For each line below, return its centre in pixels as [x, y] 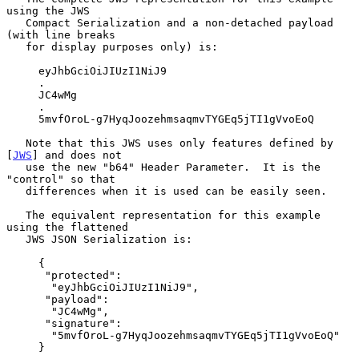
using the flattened [67, 227]
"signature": [26, 323]
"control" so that [61, 179]
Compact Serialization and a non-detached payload [16, 22]
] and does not [77, 155]
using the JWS [48, 10]
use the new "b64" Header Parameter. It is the [16, 167]
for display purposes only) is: [16, 46]
